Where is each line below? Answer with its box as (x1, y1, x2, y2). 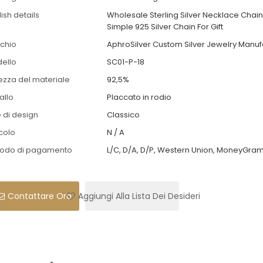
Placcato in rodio (106, 91, 171, 103)
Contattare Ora (7, 190, 72, 203)
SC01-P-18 (106, 56, 144, 68)
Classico (106, 109, 140, 120)
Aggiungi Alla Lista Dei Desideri (78, 190, 201, 203)
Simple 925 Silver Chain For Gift (106, 21, 223, 32)
